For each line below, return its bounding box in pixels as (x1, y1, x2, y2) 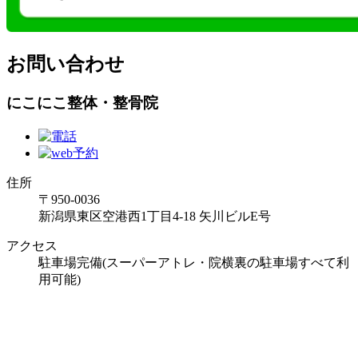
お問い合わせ (6, 54, 125, 75)
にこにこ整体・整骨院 (6, 94, 158, 112)
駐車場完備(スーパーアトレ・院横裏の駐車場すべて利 (38, 255, 349, 269)
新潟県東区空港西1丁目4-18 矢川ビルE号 (38, 209, 271, 223)
